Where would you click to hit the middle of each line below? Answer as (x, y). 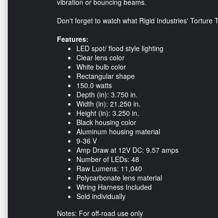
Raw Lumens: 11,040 (109, 169)
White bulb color (101, 67)
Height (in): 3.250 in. (108, 113)
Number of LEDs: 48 (108, 159)
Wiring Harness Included (114, 187)
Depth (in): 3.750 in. (107, 95)
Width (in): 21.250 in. (109, 104)
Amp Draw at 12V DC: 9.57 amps (127, 150)
